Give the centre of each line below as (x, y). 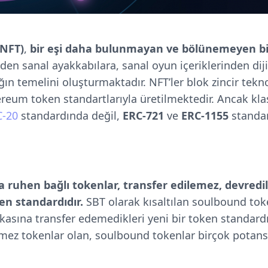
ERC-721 (143, 115)
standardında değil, (70, 115)
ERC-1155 (205, 115)
